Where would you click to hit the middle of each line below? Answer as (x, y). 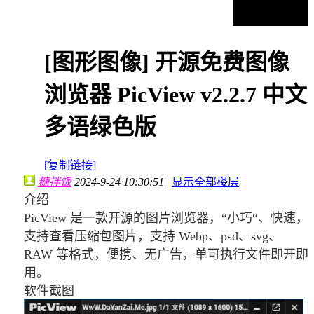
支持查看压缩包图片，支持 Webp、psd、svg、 (152, 236)
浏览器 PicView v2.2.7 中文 (176, 94)
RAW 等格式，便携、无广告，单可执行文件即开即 (166, 254)
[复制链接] (70, 165)
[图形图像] (100, 62)
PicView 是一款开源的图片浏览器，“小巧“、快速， (166, 218)
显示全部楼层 (205, 182)
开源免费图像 (222, 62)
